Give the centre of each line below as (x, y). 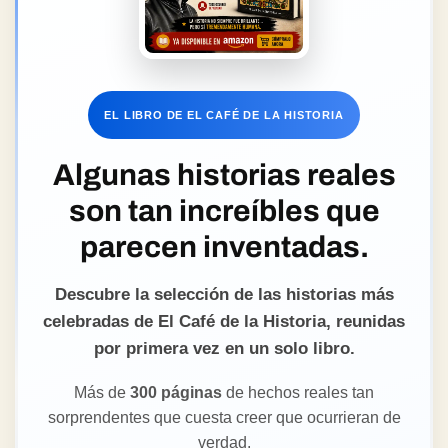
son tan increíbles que (224, 210)
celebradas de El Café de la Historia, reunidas (224, 321)
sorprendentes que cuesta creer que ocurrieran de (224, 417)
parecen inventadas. (224, 246)
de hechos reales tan (298, 392)
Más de (102, 392)
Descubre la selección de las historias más (224, 294)
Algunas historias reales (224, 174)
